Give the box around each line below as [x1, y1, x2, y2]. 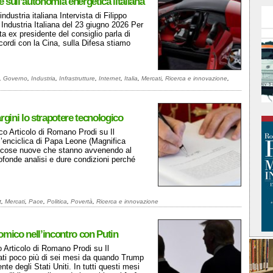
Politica [47, 198, 67, 205]
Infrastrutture [59, 75, 95, 82]
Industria [31, 75, 55, 82]
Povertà [71, 198, 93, 205]
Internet [99, 75, 121, 82]
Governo [3, 75, 27, 82]
